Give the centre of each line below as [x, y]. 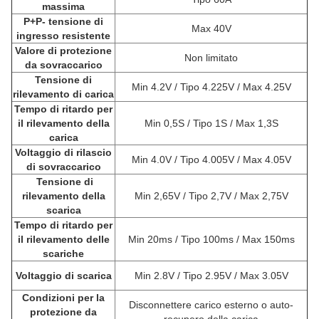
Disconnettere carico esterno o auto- [211, 304]
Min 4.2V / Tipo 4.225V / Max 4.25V [211, 87]
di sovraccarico [63, 166]
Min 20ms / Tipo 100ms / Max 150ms [211, 239]
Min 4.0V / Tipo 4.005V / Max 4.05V [211, 159]
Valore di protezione [63, 50]
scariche [63, 253]
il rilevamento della [63, 123]
